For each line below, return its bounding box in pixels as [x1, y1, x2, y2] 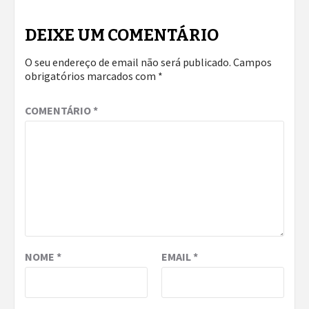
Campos [233, 55, 272, 69]
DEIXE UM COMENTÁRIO [25, 26, 219, 45]
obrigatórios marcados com [25, 69, 158, 83]
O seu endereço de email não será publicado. [25, 55, 231, 69]
